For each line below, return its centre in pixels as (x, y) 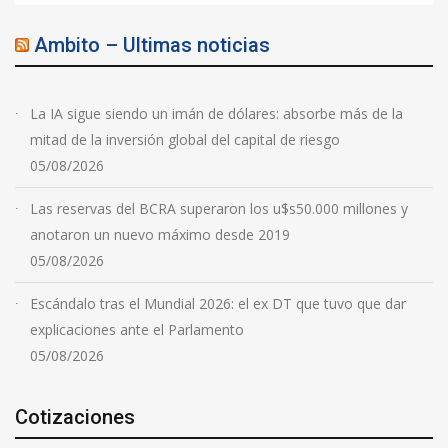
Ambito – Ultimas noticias (152, 45)
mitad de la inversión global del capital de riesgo (185, 139)
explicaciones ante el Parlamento (137, 329)
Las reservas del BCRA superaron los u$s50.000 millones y (219, 208)
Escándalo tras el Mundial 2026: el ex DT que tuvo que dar (218, 303)
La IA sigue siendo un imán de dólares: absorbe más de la (216, 113)
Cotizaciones (75, 417)
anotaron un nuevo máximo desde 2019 (160, 234)
